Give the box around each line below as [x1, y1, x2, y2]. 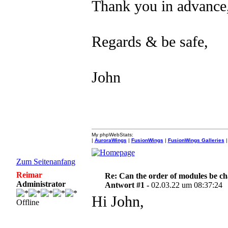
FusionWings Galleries [167, 137, 224, 143]
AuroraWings [94, 137, 127, 143]
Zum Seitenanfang [16, 157, 75, 166]
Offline [16, 198, 39, 207]
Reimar [16, 170, 42, 179]
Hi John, [91, 193, 144, 210]
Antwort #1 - [105, 181, 152, 189]
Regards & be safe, [91, 33, 208, 50]
